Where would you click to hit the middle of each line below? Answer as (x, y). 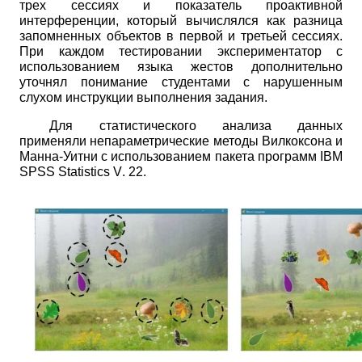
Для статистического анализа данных (196, 125)
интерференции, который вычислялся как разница (181, 20)
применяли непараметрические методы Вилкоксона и (181, 141)
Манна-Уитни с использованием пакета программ (170, 156)
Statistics (84, 171)
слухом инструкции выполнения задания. (143, 97)
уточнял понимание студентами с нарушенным (181, 82)
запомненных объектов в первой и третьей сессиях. (181, 36)
